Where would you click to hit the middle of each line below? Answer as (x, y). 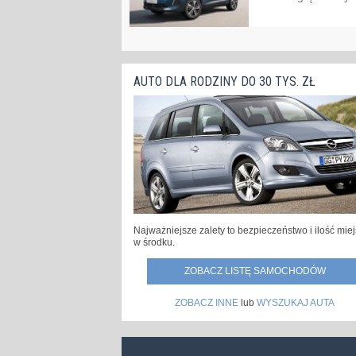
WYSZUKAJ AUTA (296, 303)
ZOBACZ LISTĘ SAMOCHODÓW (255, 271)
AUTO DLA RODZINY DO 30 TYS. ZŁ (224, 82)
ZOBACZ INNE (207, 303)
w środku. (154, 243)
